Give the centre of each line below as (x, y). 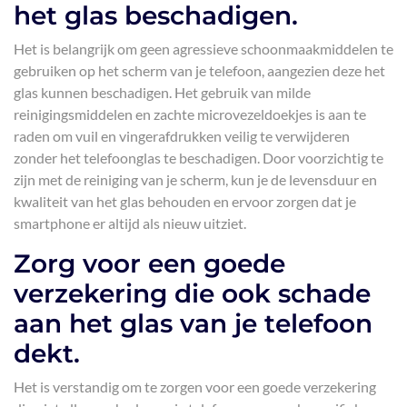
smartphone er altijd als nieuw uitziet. (130, 223)
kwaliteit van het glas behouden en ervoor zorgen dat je (185, 201)
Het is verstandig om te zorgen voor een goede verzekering (195, 387)
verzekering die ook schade (192, 293)
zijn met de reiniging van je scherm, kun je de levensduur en (195, 179)
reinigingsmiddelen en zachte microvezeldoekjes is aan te (190, 114)
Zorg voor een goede (149, 263)
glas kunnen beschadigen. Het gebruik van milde (162, 92)
